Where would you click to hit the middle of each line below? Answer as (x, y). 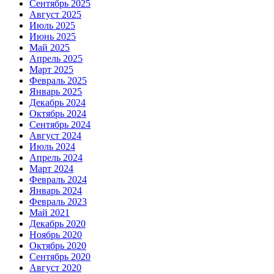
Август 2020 (55, 267)
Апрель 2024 (56, 157)
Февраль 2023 (58, 201)
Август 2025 (55, 14)
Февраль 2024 (58, 179)
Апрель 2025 (56, 58)
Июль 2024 (52, 146)
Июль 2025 (52, 25)
